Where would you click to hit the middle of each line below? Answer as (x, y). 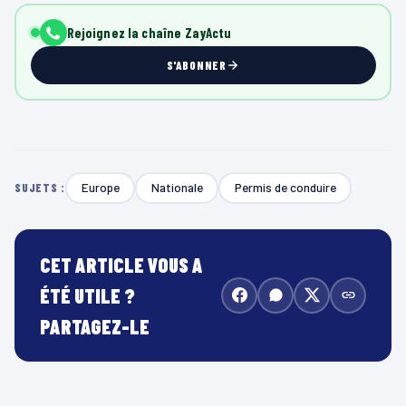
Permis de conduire (285, 188)
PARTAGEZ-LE (95, 326)
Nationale (177, 188)
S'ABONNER (197, 66)
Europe (100, 188)
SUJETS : (40, 188)
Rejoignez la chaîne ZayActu (149, 33)
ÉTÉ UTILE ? (87, 295)
